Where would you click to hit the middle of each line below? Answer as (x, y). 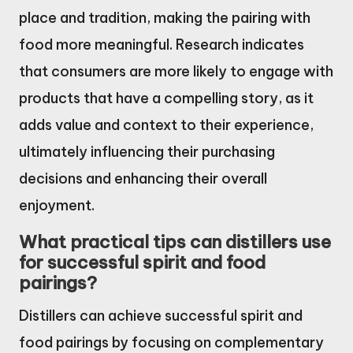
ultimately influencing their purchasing (147, 152)
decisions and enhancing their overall (143, 179)
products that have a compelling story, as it (166, 98)
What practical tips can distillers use (175, 242)
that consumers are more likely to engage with (176, 72)
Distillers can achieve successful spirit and (161, 316)
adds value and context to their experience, (166, 125)
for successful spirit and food (142, 263)
